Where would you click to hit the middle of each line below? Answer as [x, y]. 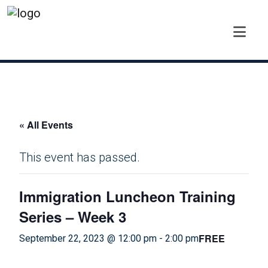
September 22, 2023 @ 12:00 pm [88, 238]
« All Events [46, 125]
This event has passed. [80, 157]
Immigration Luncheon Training [127, 196]
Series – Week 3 [73, 217]
